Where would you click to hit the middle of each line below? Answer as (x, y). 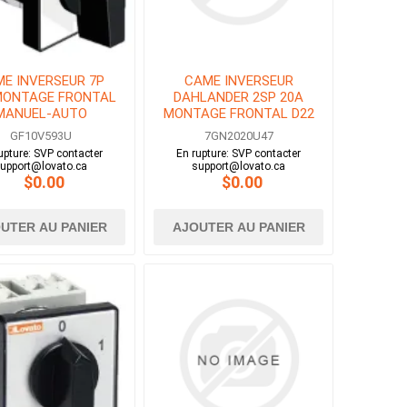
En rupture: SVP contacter (239, 154)
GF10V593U (40, 136)
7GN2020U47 (238, 136)
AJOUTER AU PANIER (238, 228)
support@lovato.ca (239, 167)
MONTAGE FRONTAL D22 (238, 114)
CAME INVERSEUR (238, 81)
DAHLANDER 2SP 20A (239, 98)
